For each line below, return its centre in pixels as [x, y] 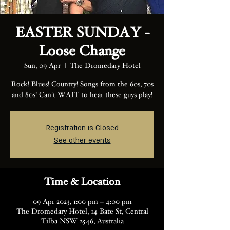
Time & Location [82, 183]
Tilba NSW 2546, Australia [82, 222]
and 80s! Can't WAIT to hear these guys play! [82, 95]
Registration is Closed [82, 128]
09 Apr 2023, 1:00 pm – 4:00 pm [82, 202]
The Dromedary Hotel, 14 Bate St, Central [82, 212]
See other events [82, 140]
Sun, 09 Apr [42, 66]
